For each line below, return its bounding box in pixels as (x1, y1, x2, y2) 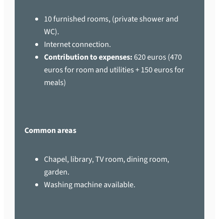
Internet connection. (44, 39, 111, 50)
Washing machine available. (44, 178, 136, 190)
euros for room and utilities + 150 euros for (44, 64, 185, 75)
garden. (44, 166, 70, 177)
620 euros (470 (132, 51, 182, 63)
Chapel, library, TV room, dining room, (44, 153, 170, 165)
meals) (44, 77, 66, 88)
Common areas (24, 125, 77, 136)
